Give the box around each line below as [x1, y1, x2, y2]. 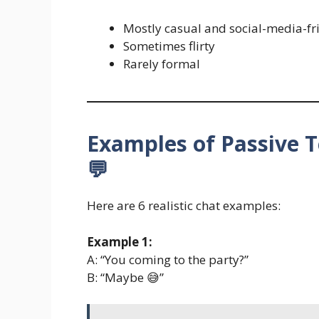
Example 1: [87, 233, 152, 250]
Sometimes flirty [123, 38, 215, 55]
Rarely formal [123, 56, 200, 73]
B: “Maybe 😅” [87, 268, 164, 286]
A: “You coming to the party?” [87, 251, 249, 268]
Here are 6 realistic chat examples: [87, 197, 281, 214]
